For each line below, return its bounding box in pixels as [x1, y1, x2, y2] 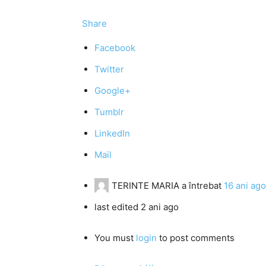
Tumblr [94, 106, 124, 118]
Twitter [94, 64, 124, 75]
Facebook [94, 42, 135, 53]
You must [94, 232, 136, 243]
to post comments [157, 232, 235, 243]
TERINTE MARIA [112, 180, 179, 191]
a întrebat [179, 180, 224, 191]
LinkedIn [94, 128, 130, 139]
